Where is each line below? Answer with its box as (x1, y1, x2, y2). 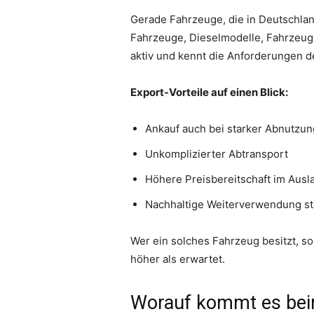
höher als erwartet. (130, 252, 225, 266)
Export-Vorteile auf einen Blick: (130, 86, 288, 100)
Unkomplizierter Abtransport (145, 147, 288, 161)
